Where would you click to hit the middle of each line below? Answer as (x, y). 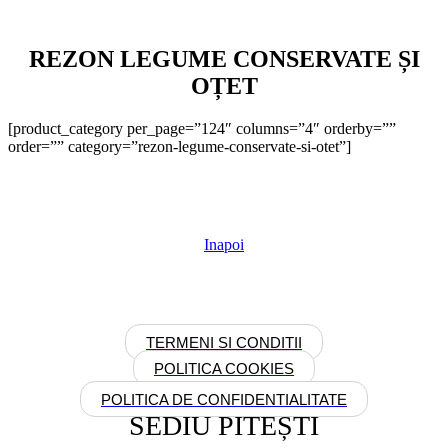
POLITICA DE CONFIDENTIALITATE (224, 399)
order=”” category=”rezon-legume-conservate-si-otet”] (179, 146)
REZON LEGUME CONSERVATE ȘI (224, 58)
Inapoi (224, 244)
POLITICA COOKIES (224, 368)
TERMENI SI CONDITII (224, 342)
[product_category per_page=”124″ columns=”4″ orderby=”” (202, 128)
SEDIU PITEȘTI (224, 425)
